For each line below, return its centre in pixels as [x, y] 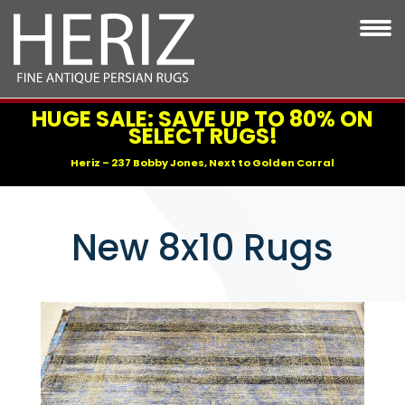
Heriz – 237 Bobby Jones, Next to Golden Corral [202, 163]
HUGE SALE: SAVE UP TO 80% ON [202, 119]
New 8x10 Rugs [202, 248]
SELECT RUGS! [202, 137]
